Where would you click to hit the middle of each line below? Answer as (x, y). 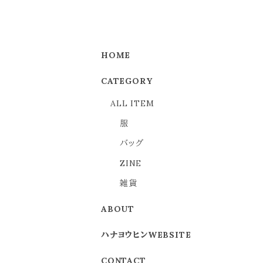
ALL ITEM (132, 103)
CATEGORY (127, 81)
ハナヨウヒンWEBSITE (146, 235)
